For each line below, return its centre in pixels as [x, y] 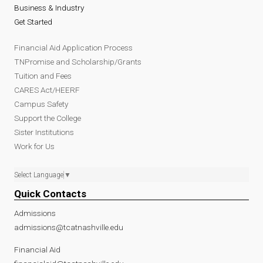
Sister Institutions [44, 132]
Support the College [48, 118]
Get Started [33, 21]
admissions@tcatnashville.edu [69, 227]
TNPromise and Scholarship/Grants [78, 61]
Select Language [39, 175]
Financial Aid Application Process [73, 47]
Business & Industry [49, 7]
